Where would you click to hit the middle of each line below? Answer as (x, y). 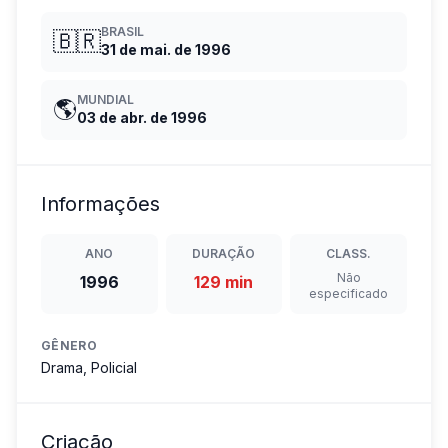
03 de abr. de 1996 (142, 117)
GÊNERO (69, 345)
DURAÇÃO (224, 253)
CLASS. (349, 253)
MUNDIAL (105, 99)
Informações (100, 204)
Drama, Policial (89, 367)
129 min (224, 282)
